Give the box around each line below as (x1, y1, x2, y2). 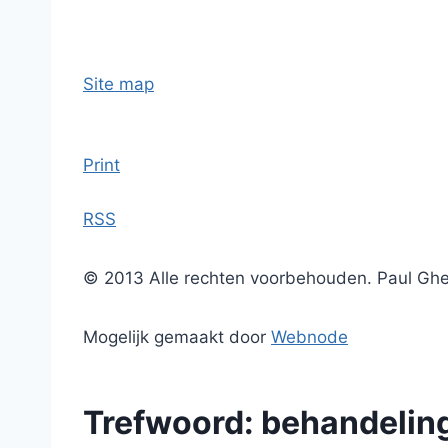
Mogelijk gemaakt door (83, 327, 271, 347)
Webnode (271, 327, 348, 347)
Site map (83, 74, 154, 94)
